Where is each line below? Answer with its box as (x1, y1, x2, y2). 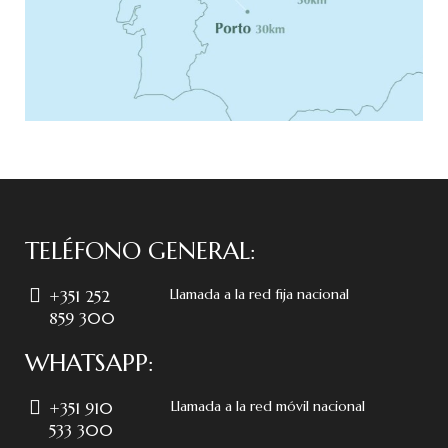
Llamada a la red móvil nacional (170, 396, 365, 415)
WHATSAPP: (25, 347, 154, 378)
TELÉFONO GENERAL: (25, 235, 256, 266)
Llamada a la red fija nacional (170, 284, 350, 303)
